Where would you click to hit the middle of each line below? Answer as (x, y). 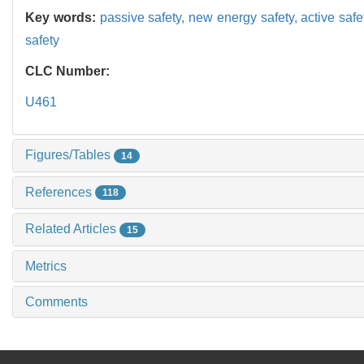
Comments (56, 302)
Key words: (63, 17)
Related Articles (72, 229)
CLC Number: (69, 71)
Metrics (46, 266)
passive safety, (144, 17)
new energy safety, (245, 17)
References (60, 192)
